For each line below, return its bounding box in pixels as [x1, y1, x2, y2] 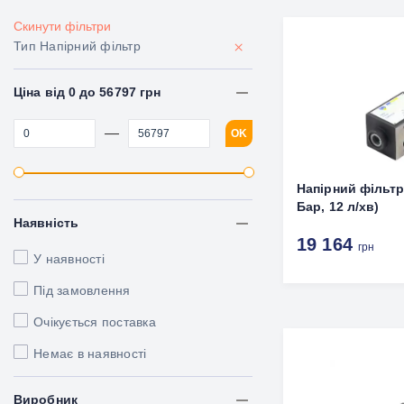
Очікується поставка [33, 315, 156, 329]
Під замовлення [33, 283, 131, 298]
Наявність [14, 216, 78, 230]
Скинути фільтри [14, 19, 111, 33]
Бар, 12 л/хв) [297, 199, 380, 214]
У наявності [33, 252, 105, 266]
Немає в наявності [33, 346, 147, 361]
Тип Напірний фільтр [14, 39, 141, 53]
